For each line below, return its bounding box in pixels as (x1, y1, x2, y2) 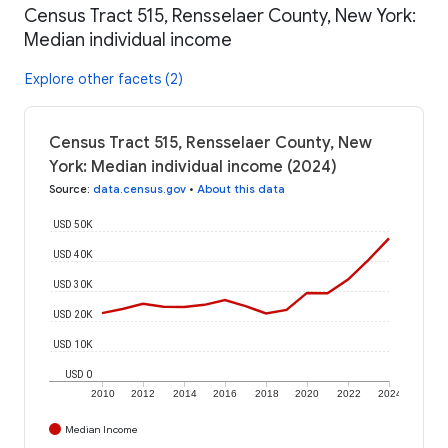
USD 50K (53, 218, 93, 230)
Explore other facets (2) (25, 69, 183, 88)
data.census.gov (93, 181, 186, 196)
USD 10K (53, 338, 93, 350)
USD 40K (53, 248, 93, 260)
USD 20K (53, 308, 93, 320)
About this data (197, 181, 285, 196)
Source (49, 181, 87, 196)
